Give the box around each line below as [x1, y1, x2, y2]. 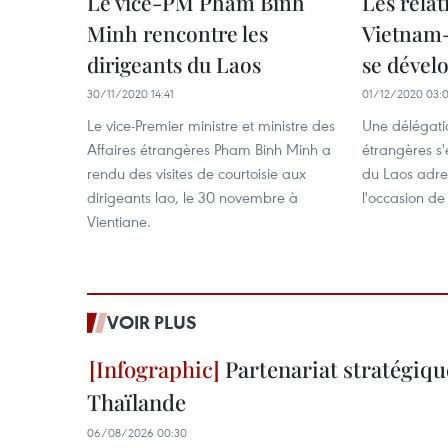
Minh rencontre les [87, 19, 268, 47]
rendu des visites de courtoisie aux [87, 163, 306, 183]
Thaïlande [87, 387, 186, 417]
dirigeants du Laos [87, 50, 261, 78]
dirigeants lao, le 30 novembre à [87, 187, 298, 207]
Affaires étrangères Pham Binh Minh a [87, 139, 331, 159]
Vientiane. [87, 211, 151, 231]
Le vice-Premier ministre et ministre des [87, 115, 335, 135]
